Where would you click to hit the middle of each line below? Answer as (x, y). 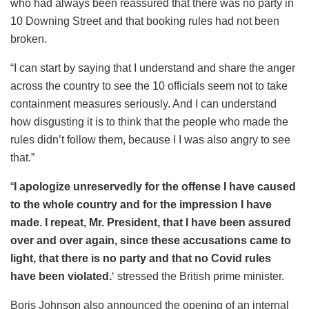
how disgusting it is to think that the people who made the (149, 121)
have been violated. (61, 276)
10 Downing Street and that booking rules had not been (145, 21)
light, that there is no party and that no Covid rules (141, 258)
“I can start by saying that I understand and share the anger (153, 68)
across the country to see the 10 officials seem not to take (149, 86)
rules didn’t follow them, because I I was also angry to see (150, 139)
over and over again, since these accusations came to (151, 240)
